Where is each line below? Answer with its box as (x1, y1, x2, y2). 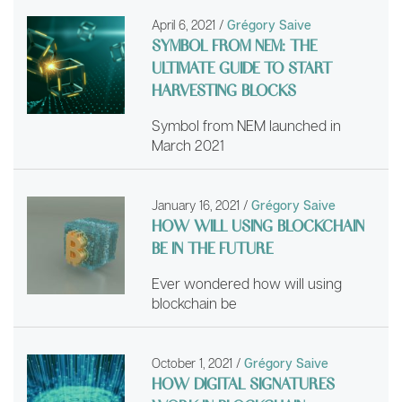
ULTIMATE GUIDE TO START (152, 57, 333, 79)
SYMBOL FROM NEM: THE (152, 34, 318, 57)
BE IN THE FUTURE (152, 237, 274, 259)
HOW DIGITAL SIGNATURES (152, 372, 336, 395)
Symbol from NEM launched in (152, 117, 342, 135)
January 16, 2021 (152, 197, 244, 214)
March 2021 (152, 136, 225, 155)
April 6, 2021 (152, 17, 220, 33)
